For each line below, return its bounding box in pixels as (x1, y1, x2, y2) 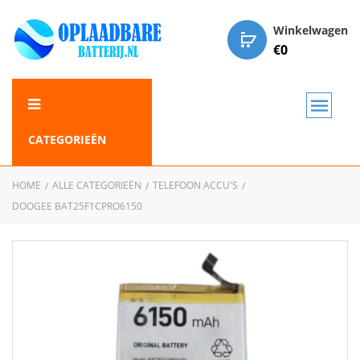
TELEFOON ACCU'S (153, 178, 238, 192)
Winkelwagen (273, 22, 348, 38)
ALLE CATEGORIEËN (52, 178, 141, 192)
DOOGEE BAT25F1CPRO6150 (12, 199, 142, 213)
